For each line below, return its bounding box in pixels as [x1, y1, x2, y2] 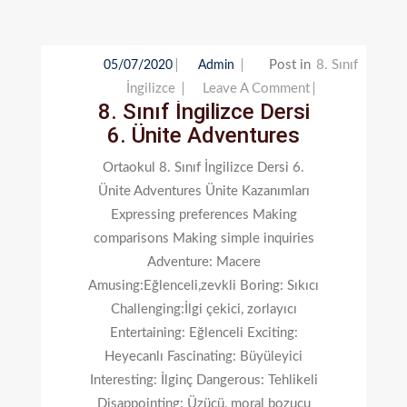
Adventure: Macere [146, 254, 261, 269]
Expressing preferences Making [110, 207, 297, 222]
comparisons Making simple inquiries [93, 231, 314, 245]
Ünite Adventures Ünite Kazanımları [97, 184, 310, 198]
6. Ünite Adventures [107, 122, 300, 148]
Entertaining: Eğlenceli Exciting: [109, 325, 298, 340]
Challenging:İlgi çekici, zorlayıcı [110, 302, 297, 316]
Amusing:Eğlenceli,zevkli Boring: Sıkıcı [88, 278, 319, 293]
